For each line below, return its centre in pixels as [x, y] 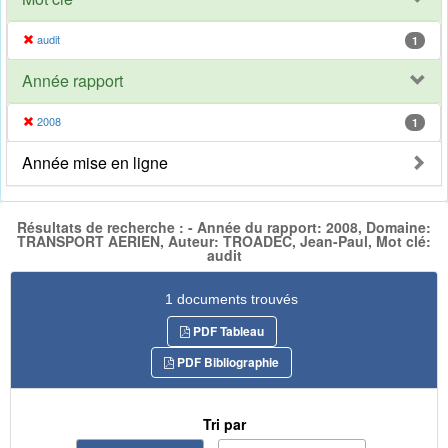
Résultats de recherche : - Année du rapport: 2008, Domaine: [224, 227]
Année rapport [72, 81]
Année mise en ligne [95, 163]
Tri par [224, 423]
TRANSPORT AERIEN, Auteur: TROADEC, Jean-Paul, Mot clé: [224, 241]
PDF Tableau [226, 330]
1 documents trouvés [231, 298]
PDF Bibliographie [226, 361]
